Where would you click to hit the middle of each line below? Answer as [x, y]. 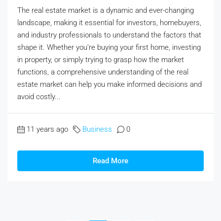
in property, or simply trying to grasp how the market [101, 60]
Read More [110, 161]
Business [97, 129]
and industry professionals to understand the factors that [109, 35]
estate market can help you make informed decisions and [110, 85]
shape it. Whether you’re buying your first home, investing [109, 48]
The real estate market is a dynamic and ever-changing [106, 11]
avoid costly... [39, 97]
